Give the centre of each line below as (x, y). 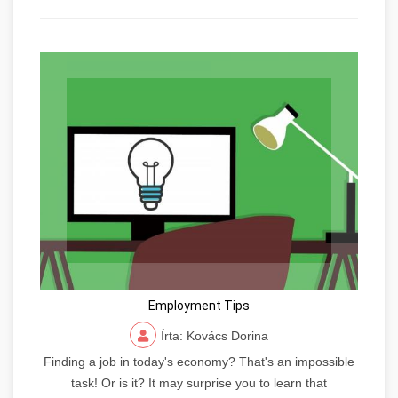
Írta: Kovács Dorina (215, 336)
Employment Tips (199, 306)
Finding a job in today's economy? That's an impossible (199, 362)
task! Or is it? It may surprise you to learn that (199, 383)
